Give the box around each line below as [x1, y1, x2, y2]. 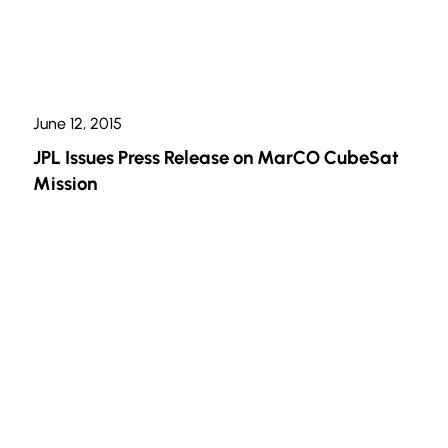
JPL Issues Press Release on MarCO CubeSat [33, 146, 400, 170]
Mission [33, 172, 98, 196]
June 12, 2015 [33, 114, 123, 134]
